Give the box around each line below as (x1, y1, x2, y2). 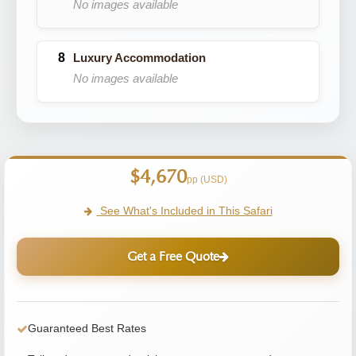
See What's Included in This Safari (96, 204, 273, 217)
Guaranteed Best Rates (28, 322, 146, 335)
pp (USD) (186, 174, 227, 185)
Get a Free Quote (127, 250, 219, 264)
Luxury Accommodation (73, 51, 206, 64)
